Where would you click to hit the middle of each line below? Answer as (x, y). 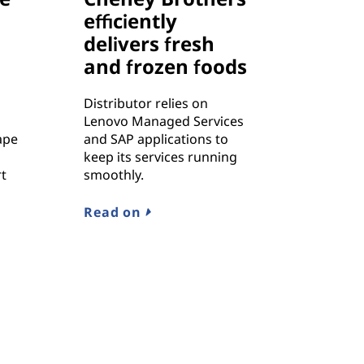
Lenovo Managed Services (164, 121)
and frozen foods (166, 67)
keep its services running (161, 157)
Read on (115, 212)
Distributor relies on (146, 104)
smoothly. (114, 175)
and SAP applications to (156, 139)
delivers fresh (149, 44)
